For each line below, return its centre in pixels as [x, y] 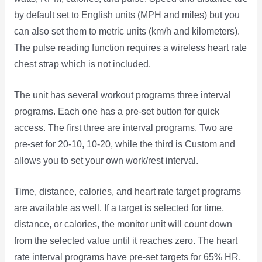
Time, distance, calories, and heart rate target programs [127, 191]
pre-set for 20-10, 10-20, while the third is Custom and [124, 144]
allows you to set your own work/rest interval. [106, 161]
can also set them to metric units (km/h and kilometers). [127, 32]
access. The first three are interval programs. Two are [123, 128]
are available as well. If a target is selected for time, [119, 208]
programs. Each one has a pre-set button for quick [116, 112]
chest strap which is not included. [82, 64]
